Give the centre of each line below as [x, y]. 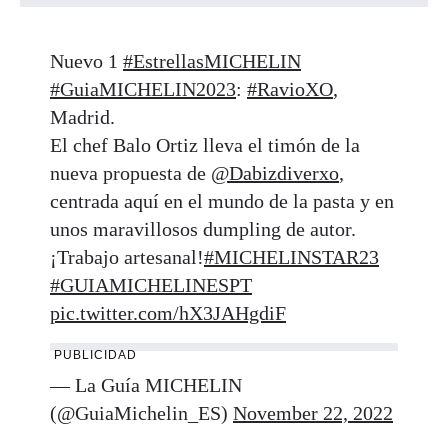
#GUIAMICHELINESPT [151, 284]
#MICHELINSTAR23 [291, 256]
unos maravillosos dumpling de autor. [203, 228]
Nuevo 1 [86, 60]
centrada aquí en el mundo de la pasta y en [222, 200]
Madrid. [82, 116]
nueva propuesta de [130, 172]
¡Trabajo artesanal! [127, 256]
